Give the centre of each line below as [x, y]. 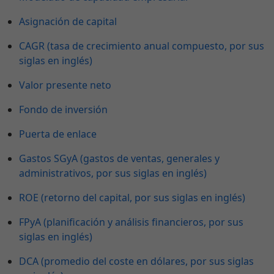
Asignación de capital [68, 22]
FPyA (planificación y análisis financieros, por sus [131, 222]
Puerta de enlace [58, 134]
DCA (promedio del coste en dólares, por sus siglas [136, 261]
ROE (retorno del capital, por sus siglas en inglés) [132, 198]
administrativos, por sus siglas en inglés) [113, 173]
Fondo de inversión [63, 110]
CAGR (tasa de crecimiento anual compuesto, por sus [142, 46]
